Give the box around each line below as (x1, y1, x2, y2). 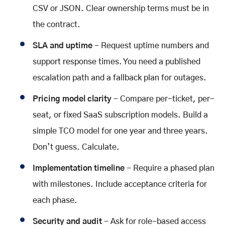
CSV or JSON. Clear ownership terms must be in (33, 4, 209, 13)
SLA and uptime (33, 41, 92, 50)
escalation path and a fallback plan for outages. (33, 73, 206, 82)
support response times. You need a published (33, 57, 200, 66)
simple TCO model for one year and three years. (33, 127, 208, 135)
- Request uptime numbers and (92, 41, 209, 50)
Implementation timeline (33, 164, 125, 172)
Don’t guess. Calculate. (33, 143, 120, 151)
